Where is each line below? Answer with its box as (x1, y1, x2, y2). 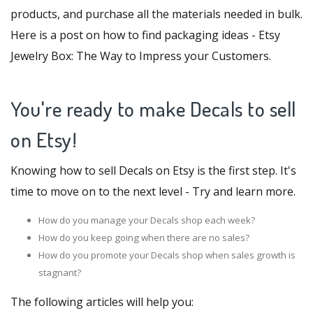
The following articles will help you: (10, 293, 194, 310)
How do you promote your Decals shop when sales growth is (38, 248, 296, 261)
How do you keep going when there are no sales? (38, 231, 249, 244)
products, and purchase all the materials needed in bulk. (10, 6, 303, 22)
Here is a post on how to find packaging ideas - (10, 27, 259, 43)
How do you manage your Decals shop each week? (38, 213, 255, 226)
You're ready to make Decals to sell (10, 95, 296, 122)
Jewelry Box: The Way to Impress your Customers (10, 48, 269, 64)
